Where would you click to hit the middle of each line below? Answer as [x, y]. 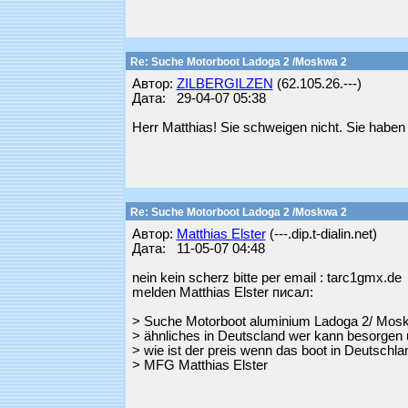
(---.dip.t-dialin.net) [321, 234]
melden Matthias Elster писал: [222, 292]
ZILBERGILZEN [224, 84]
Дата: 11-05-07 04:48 [198, 249]
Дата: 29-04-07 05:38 [199, 98]
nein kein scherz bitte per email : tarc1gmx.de [266, 278]
